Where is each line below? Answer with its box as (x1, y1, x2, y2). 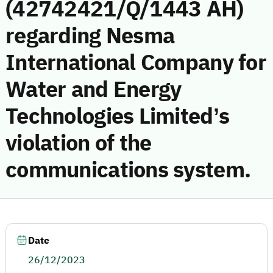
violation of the (5, 127, 152, 160)
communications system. (5, 154, 251, 186)
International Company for (5, 46, 266, 79)
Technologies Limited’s (5, 100, 230, 133)
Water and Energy (5, 73, 182, 106)
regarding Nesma (5, 19, 175, 52)
